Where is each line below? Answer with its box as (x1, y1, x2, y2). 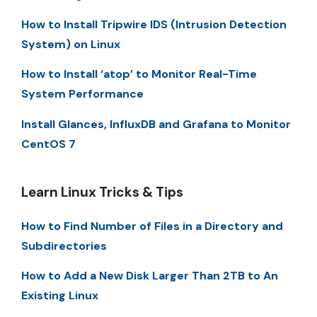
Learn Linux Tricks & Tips (21, 183, 183, 201)
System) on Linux (21, 36, 120, 52)
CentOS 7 (21, 136, 76, 151)
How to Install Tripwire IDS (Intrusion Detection (21, 16, 287, 32)
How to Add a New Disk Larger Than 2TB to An (21, 268, 278, 284)
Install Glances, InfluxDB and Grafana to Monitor (21, 116, 291, 132)
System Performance (21, 86, 144, 102)
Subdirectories (21, 238, 107, 253)
